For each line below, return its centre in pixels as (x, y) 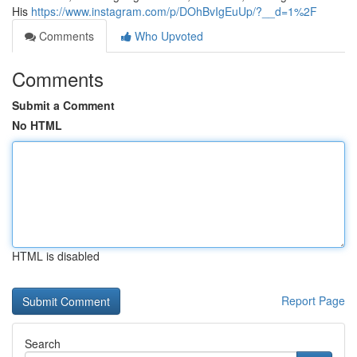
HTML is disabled (56, 256)
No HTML (37, 125)
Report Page (313, 300)
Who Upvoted (167, 36)
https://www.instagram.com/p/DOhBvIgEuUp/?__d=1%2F (174, 11)
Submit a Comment (63, 105)
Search (43, 343)
